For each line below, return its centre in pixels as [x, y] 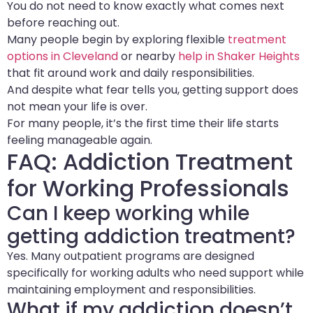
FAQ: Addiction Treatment [150, 161]
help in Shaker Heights [239, 56]
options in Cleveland [63, 56]
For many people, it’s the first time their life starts [143, 123]
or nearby [148, 56]
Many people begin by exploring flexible [117, 39]
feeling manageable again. [80, 140]
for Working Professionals [148, 188]
